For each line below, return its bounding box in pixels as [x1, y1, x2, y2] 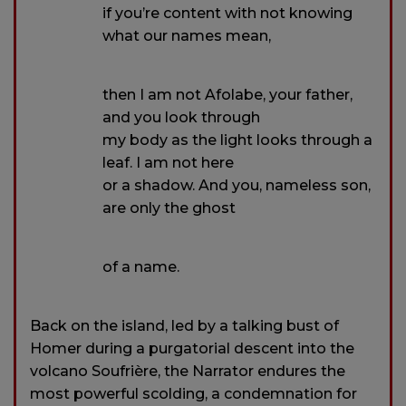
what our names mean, [102, 27, 271, 45]
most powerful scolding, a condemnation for [30, 385, 357, 403]
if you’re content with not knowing [102, 5, 353, 23]
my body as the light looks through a [102, 131, 372, 150]
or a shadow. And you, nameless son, [102, 177, 371, 195]
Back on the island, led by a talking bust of [30, 317, 339, 335]
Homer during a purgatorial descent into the [30, 340, 354, 358]
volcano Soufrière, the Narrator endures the [30, 362, 345, 381]
